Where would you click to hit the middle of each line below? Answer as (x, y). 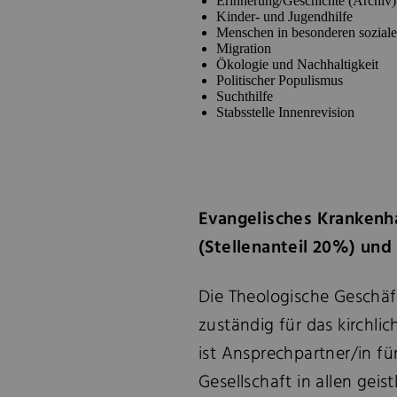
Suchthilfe (245, 96)
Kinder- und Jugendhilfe (284, 16)
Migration (244, 48)
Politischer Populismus (280, 80)
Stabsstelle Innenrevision (285, 112)
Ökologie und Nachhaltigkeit (297, 64)
